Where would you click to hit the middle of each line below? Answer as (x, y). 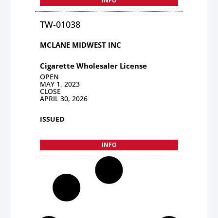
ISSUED (52, 119)
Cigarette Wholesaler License (94, 65)
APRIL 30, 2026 (64, 98)
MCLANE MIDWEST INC (81, 45)
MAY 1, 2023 (60, 84)
